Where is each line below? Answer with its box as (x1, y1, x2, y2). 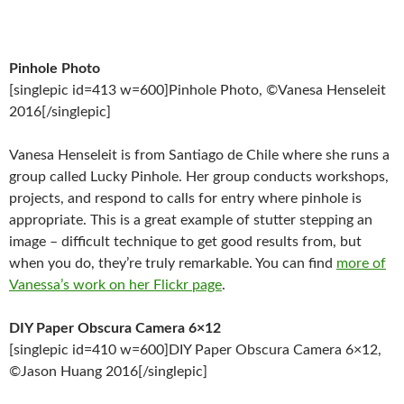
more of (336, 256, 386, 271)
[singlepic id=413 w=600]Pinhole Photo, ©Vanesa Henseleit (9, 83, 386, 97)
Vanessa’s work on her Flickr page (9, 278, 222, 292)
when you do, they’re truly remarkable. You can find (9, 256, 336, 271)
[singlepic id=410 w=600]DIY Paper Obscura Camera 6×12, (9, 343, 381, 357)
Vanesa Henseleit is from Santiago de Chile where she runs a (9, 148, 390, 162)
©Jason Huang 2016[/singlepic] (9, 364, 207, 379)
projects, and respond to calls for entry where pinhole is (9, 191, 362, 206)
